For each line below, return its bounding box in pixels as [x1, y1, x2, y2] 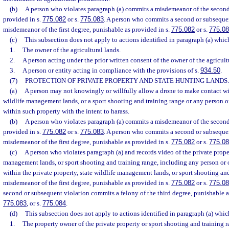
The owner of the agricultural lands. [22, 46, 121, 54]
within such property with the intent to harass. [3, 107, 129, 115]
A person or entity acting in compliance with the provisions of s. [22, 66, 200, 74]
